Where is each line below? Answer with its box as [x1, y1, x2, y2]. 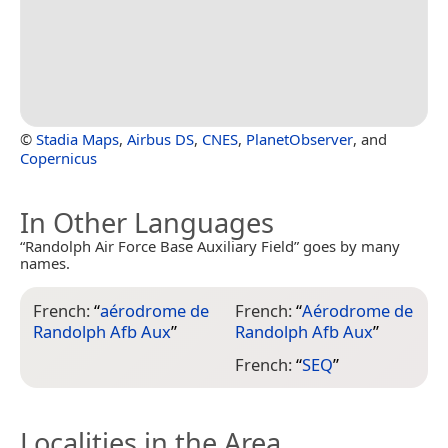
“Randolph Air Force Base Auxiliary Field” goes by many [20, 236, 400, 257]
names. [20, 253, 70, 274]
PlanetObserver [246, 129, 353, 150]
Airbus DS [127, 129, 194, 150]
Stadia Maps [36, 129, 119, 150]
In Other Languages [20, 204, 274, 242]
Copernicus [20, 148, 97, 169]
